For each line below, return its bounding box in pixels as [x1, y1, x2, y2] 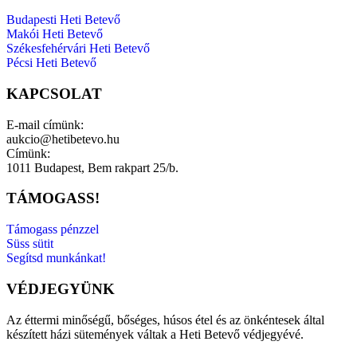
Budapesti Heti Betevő [6, 13, 120, 27]
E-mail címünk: [6, 117, 84, 131]
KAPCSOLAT [6, 85, 102, 103]
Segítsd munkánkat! [6, 251, 106, 265]
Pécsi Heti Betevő [6, 56, 96, 70]
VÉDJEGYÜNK [6, 280, 115, 297]
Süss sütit [6, 237, 53, 251]
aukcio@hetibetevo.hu [6, 131, 120, 146]
